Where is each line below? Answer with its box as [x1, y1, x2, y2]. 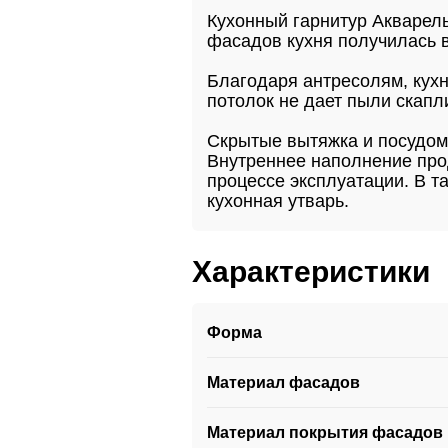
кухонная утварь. [207, 191, 349, 211]
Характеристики [192, 255, 430, 288]
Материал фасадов [207, 374, 360, 391]
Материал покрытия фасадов [207, 424, 443, 441]
